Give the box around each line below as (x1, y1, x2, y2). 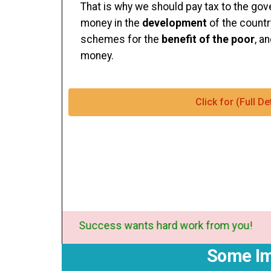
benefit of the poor (162, 33, 255, 45)
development (142, 17, 207, 29)
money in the (80, 17, 142, 29)
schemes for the (80, 33, 162, 45)
